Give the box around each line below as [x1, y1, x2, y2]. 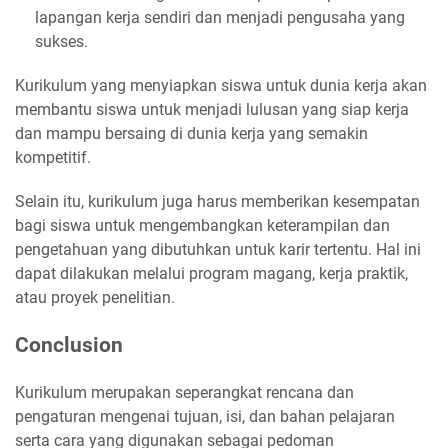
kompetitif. [15, 148, 91, 168]
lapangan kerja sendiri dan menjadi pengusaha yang [35, 8, 405, 28]
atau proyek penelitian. [15, 288, 175, 308]
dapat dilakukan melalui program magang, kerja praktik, [15, 264, 408, 284]
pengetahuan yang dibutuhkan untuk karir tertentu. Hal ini [15, 240, 421, 260]
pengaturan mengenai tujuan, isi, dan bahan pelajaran [15, 407, 395, 427]
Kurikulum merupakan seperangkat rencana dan [15, 383, 354, 403]
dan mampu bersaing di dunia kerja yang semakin [15, 124, 368, 144]
